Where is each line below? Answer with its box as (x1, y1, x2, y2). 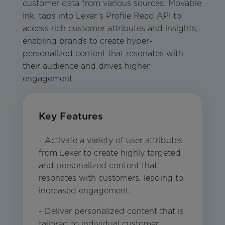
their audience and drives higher (22, 61, 150, 71)
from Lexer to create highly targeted (38, 148, 181, 158)
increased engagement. (38, 185, 131, 195)
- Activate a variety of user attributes (38, 135, 183, 145)
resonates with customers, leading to (38, 173, 183, 183)
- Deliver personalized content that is (38, 206, 184, 216)
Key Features (38, 110, 103, 123)
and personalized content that (38, 160, 157, 170)
